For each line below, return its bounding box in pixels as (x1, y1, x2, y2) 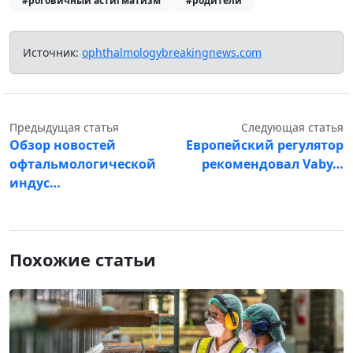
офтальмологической (9, 154, 156, 173)
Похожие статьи (9, 247, 156, 271)
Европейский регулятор (186, 136, 344, 154)
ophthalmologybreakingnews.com (82, 44, 262, 60)
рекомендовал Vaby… (202, 154, 344, 173)
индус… (9, 173, 61, 191)
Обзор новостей (9, 136, 116, 154)
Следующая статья (241, 119, 344, 135)
